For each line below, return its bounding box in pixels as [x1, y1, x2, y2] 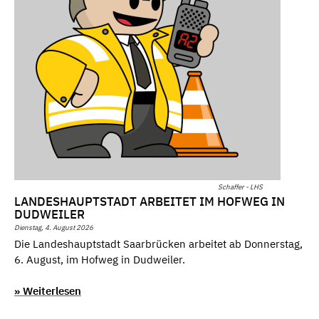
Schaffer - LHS [218, 182, 263, 192]
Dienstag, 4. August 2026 [14, 223, 93, 233]
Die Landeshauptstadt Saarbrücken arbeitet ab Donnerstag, [14, 236, 303, 251]
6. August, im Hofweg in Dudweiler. [14, 252, 185, 266]
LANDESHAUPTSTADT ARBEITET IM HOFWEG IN [14, 194, 285, 210]
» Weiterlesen [14, 284, 81, 298]
